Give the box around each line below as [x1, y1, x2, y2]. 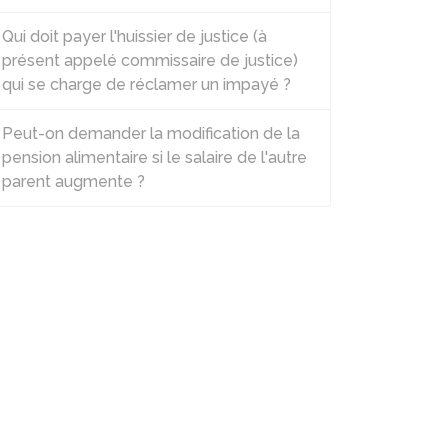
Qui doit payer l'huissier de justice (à [2, 27, 267, 46]
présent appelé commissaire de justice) [2, 51, 298, 70]
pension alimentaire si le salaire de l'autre [2, 148, 307, 167]
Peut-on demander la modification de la [2, 124, 300, 143]
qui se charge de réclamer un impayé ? [2, 75, 291, 94]
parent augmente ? [2, 172, 145, 191]
